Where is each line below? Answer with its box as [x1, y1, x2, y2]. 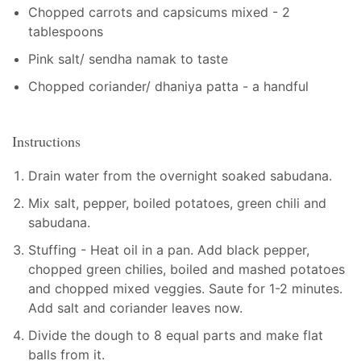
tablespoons [28, 23, 103, 40]
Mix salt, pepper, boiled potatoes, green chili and [28, 194, 326, 211]
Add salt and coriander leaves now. [28, 299, 243, 316]
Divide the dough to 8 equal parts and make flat [28, 326, 323, 343]
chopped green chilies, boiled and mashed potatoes [28, 260, 345, 277]
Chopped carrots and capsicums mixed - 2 [28, 4, 290, 21]
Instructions [12, 131, 81, 151]
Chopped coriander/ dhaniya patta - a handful [28, 78, 309, 95]
